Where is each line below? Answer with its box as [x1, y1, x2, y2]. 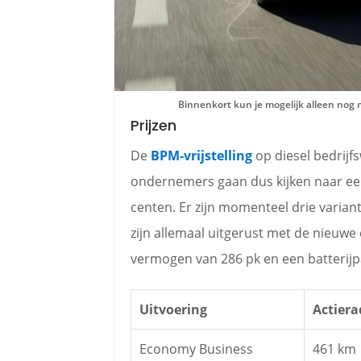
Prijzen [131, 115, 176, 135]
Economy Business [139, 340, 253, 358]
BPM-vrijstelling [151, 147, 252, 164]
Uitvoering [139, 301, 207, 318]
